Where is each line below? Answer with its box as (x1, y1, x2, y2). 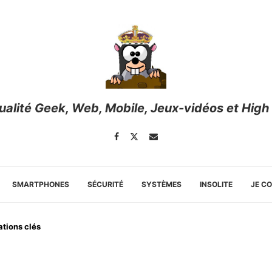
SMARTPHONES (12, 180, 69, 189)
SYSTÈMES (141, 180, 182, 189)
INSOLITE (200, 180, 233, 189)
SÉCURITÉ (87, 180, 123, 189)
